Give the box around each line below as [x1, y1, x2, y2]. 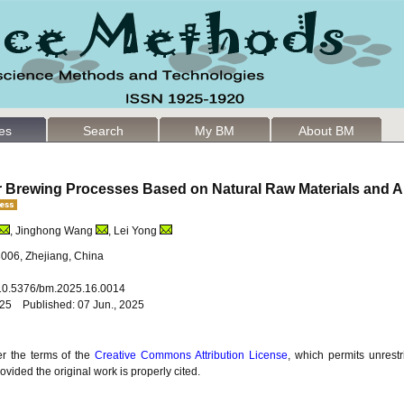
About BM [298, 124, 354, 138]
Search [82, 124, 124, 138]
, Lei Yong [108, 225, 157, 237]
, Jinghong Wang [10, 225, 93, 237]
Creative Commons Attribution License [95, 349, 289, 362]
